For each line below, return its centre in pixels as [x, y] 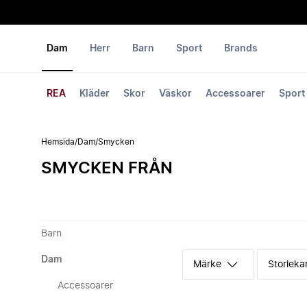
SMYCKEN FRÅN [107, 169]
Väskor [175, 94]
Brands [241, 49]
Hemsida [58, 142]
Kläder [95, 94]
